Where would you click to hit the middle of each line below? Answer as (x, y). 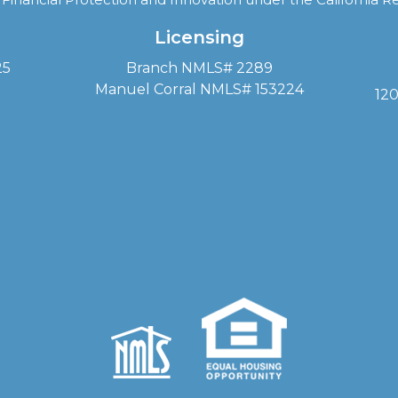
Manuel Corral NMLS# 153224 (199, 89)
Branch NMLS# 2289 (199, 68)
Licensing (199, 37)
